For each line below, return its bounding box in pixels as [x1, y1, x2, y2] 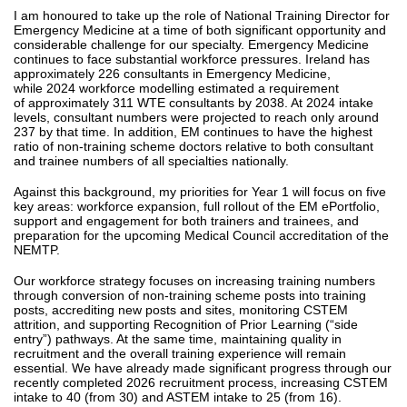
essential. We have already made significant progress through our [14, 361, 392, 375]
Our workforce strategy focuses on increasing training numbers [14, 273, 375, 288]
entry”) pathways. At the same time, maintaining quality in [14, 332, 342, 346]
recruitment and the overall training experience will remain [14, 346, 346, 361]
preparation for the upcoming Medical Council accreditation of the [14, 228, 389, 243]
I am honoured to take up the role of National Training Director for [14, 8, 390, 23]
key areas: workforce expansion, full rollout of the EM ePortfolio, [14, 199, 380, 213]
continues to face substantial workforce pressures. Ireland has [14, 52, 370, 66]
